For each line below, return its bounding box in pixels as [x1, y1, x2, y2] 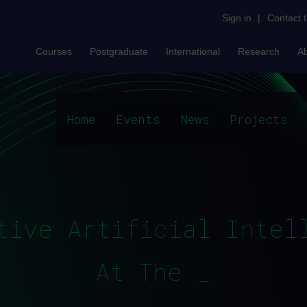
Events [116, 111, 160, 127]
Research [238, 46, 280, 57]
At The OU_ [81, 256, 225, 288]
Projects [230, 111, 287, 127]
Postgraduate [90, 46, 148, 57]
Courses [36, 46, 72, 57]
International [166, 46, 220, 57]
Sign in [222, 12, 251, 23]
